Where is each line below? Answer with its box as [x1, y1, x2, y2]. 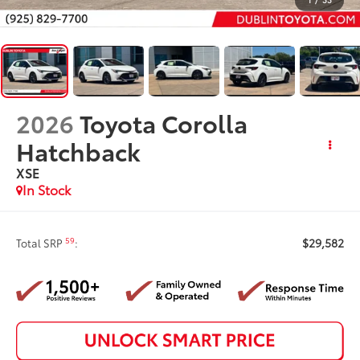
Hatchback [16, 133, 141, 168]
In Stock [22, 179, 72, 198]
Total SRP [16, 235, 66, 250]
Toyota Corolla [80, 104, 248, 140]
